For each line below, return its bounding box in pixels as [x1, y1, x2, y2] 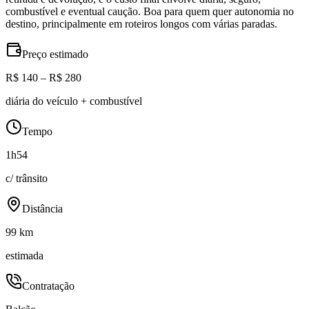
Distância [22, 203, 63, 215]
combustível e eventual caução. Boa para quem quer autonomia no [6, 6, 294, 18]
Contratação [22, 280, 74, 292]
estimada [6, 250, 43, 262]
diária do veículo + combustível [6, 95, 142, 108]
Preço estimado [22, 48, 88, 61]
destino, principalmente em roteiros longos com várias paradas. [6, 18, 277, 30]
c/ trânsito [6, 172, 48, 185]
